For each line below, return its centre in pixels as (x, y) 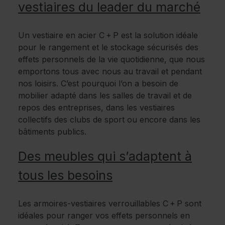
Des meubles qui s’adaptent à (105, 156)
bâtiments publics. (52, 131)
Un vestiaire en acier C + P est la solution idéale (108, 35)
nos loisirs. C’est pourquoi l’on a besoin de (98, 83)
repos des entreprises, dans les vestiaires (96, 107)
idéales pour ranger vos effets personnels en (104, 215)
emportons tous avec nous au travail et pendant (110, 71)
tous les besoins (65, 175)
